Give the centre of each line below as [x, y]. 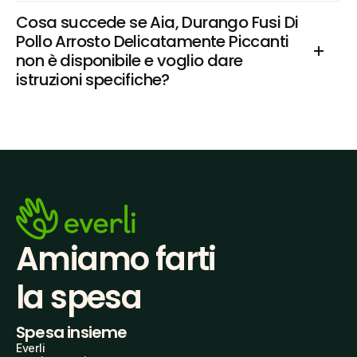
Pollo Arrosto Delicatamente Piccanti [153, 41]
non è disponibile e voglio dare [129, 61]
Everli [31, 348]
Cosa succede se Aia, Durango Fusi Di [157, 22]
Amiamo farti [116, 259]
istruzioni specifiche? [93, 80]
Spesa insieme [72, 332]
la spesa [79, 297]
